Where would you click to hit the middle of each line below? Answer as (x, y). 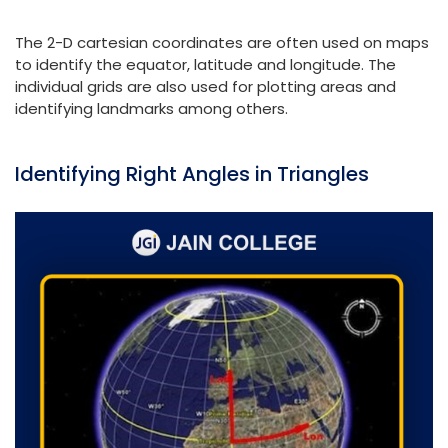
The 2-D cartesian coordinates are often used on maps (222, 42)
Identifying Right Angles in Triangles (192, 173)
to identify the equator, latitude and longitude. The (205, 64)
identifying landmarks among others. (151, 108)
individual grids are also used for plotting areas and (205, 86)
